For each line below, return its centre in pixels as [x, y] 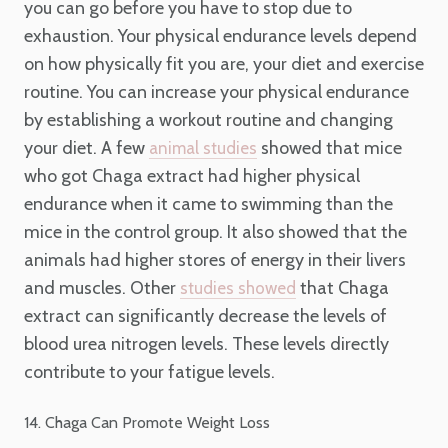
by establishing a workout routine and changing [208, 120]
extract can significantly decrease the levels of [205, 316]
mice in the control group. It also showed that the [215, 232]
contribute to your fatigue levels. [149, 372]
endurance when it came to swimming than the [208, 204]
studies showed [238, 288]
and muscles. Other [102, 288]
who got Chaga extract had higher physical [192, 176]
